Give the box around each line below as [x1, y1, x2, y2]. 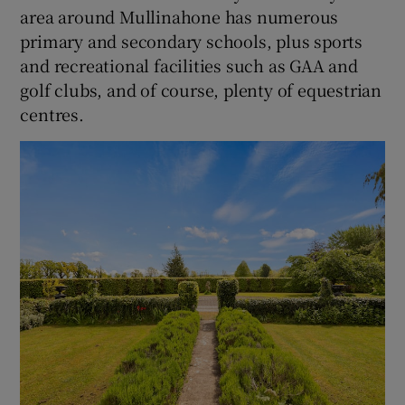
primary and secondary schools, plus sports [20, 28, 363, 52]
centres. [20, 101, 84, 126]
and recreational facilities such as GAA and [20, 52, 358, 77]
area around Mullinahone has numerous [20, 4, 339, 28]
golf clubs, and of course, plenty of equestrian [20, 77, 382, 101]
